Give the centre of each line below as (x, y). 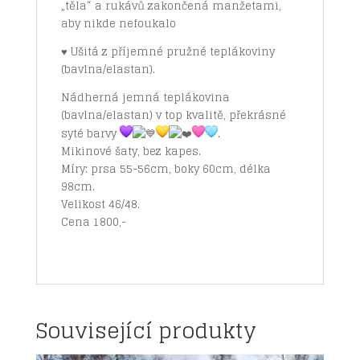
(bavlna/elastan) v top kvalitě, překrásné (173, 115)
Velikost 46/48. (100, 204)
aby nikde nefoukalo (118, 23)
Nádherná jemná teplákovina (145, 97)
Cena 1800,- (93, 222)
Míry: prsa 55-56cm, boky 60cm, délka (166, 169)
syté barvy (90, 133)
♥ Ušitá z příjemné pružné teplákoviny (168, 51)
